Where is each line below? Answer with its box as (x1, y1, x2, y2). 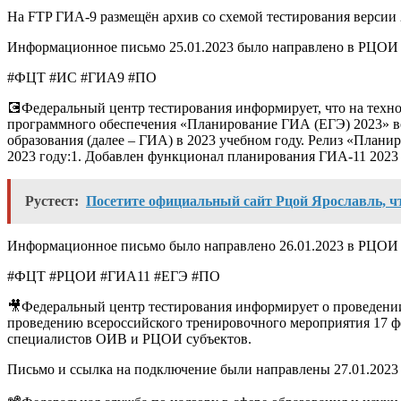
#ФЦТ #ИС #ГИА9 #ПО (7, 69, 157, 85)
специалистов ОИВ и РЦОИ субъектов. (7, 330, 252, 346)
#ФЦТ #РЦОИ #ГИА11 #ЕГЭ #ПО (7, 268, 220, 284)
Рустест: (25, 192, 79, 209)
